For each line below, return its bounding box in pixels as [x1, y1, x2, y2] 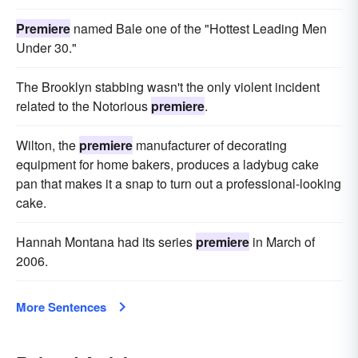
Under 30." [16, 38, 77, 57]
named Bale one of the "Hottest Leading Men [70, 18, 327, 38]
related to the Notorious [16, 96, 151, 115]
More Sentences [16, 297, 106, 316]
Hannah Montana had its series [16, 232, 196, 251]
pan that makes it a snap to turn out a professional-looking [16, 173, 341, 193]
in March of [249, 232, 315, 251]
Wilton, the [16, 135, 79, 154]
